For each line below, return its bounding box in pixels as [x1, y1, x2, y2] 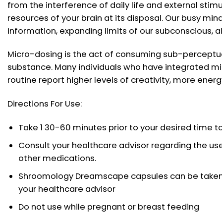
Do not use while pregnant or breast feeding [18, 201, 199, 213]
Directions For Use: [7, 98, 82, 110]
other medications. [18, 152, 96, 164]
